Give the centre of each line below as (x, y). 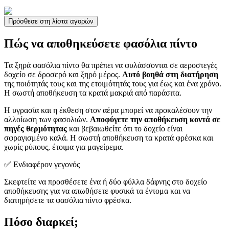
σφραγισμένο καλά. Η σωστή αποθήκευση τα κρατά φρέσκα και (109, 138)
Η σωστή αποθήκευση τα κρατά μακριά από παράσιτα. (93, 93)
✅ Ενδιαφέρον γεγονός (42, 165)
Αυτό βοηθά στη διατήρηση (170, 75)
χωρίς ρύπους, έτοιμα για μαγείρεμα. (64, 147)
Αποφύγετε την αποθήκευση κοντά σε (155, 120)
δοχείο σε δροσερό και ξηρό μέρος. (63, 75)
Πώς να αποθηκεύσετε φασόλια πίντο (101, 44)
